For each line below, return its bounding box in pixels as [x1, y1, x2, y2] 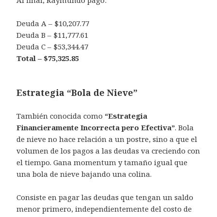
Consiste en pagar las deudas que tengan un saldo [16, 192, 194, 202]
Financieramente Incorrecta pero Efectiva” [16, 123, 175, 133]
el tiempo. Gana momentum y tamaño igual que [16, 157, 188, 168]
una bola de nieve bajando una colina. [16, 169, 152, 179]
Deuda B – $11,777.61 [16, 30, 89, 40]
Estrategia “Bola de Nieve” [16, 87, 138, 99]
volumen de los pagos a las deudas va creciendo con [16, 146, 201, 156]
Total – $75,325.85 [16, 53, 79, 63]
